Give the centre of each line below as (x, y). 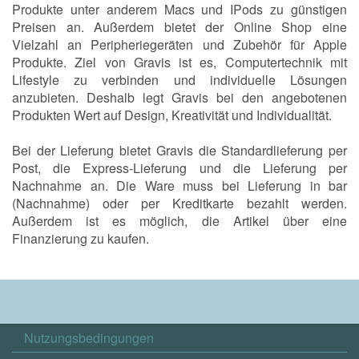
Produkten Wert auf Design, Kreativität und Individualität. (172, 115)
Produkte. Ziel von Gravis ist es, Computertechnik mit (179, 62)
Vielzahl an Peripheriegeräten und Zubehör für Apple (179, 44)
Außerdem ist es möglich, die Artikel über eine (179, 221)
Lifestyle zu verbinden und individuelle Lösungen (179, 80)
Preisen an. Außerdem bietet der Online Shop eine (179, 27)
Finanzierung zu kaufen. (81, 238)
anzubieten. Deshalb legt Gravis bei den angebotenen (179, 97)
